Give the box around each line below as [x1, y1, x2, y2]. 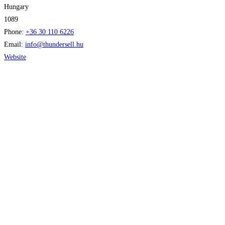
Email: [4, 40, 25, 48]
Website [4, 53, 26, 61]
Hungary [4, 3, 29, 11]
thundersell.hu [43, 40, 83, 48]
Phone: [4, 28, 26, 36]
